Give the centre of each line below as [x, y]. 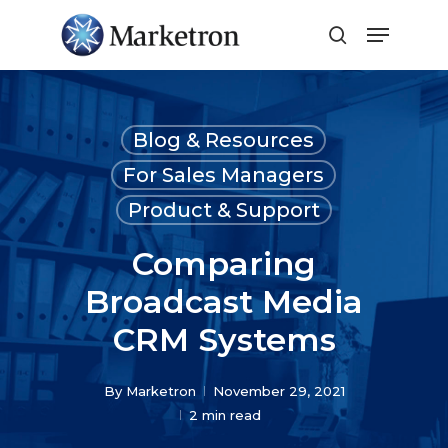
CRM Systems [224, 339]
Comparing [224, 263]
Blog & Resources [223, 140]
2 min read [224, 415]
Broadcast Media [224, 301]
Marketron [160, 391]
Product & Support [223, 210]
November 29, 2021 [278, 391]
